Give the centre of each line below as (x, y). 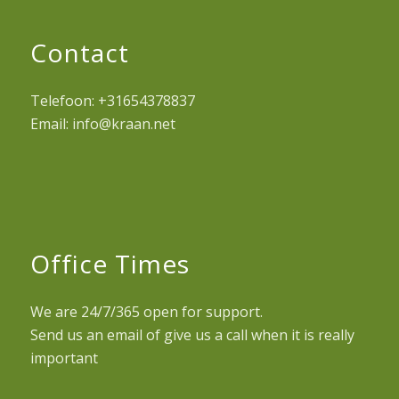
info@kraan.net (123, 124)
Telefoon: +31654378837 (112, 101)
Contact (79, 53)
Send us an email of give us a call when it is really (192, 334)
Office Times (110, 263)
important (64, 358)
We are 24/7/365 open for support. (146, 311)
